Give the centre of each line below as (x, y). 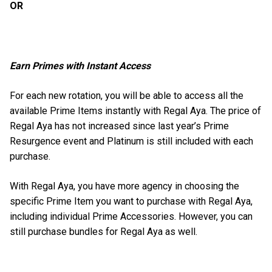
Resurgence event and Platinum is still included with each (131, 141)
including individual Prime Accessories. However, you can (131, 217)
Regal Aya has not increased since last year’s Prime (119, 126)
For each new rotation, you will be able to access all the (127, 95)
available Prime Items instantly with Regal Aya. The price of (135, 110)
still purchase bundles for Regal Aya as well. (104, 232)
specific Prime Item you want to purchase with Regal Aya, (131, 202)
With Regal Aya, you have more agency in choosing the (124, 186)
